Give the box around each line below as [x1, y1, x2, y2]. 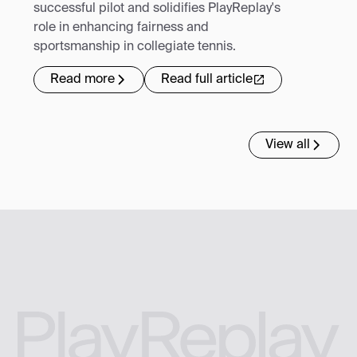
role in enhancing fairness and [33, 21, 210, 34]
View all [265, 138, 310, 151]
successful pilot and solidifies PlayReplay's [33, 2, 281, 15]
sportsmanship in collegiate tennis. [33, 40, 237, 53]
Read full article [161, 73, 253, 86]
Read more [50, 73, 116, 86]
